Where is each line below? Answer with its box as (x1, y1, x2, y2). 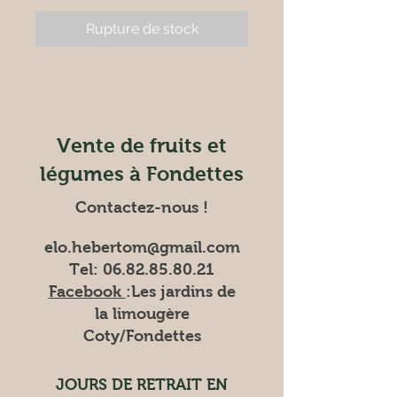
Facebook (48, 283, 126, 300)
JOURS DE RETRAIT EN (56, 376, 228, 393)
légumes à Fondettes (40, 162, 244, 185)
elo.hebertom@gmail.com (43, 238, 240, 256)
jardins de (155, 283, 236, 300)
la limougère (94, 305, 190, 323)
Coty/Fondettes (82, 327, 201, 345)
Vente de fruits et (57, 134, 227, 157)
